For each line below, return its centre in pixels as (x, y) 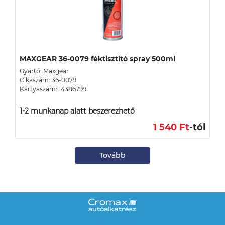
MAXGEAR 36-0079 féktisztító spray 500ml (97, 59)
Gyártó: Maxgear (44, 71)
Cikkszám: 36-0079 (48, 80)
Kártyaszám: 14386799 (53, 89)
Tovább (113, 155)
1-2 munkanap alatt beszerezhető (77, 111)
